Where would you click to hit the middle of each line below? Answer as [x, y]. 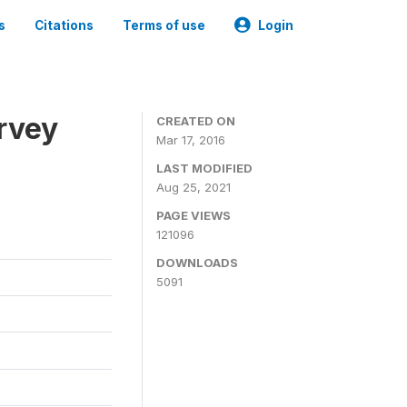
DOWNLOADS [197, 263]
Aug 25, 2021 [194, 187]
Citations [64, 25]
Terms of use [164, 25]
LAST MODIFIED [204, 168]
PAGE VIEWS [194, 215]
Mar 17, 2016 [191, 140]
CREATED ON [196, 121]
